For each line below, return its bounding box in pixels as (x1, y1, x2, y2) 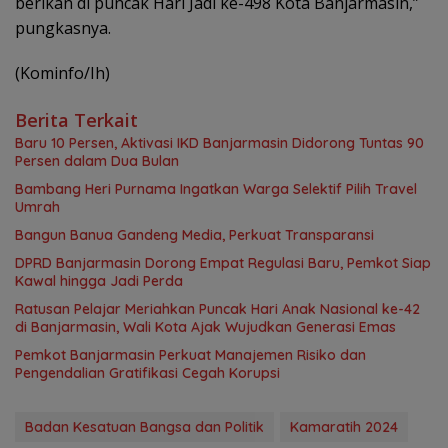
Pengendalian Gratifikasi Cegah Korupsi (15, 364, 280, 383)
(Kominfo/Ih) (15, 62, 110, 85)
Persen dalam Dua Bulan (15, 152, 179, 171)
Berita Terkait (15, 108, 138, 133)
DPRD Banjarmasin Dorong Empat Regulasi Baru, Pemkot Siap (15, 254, 431, 273)
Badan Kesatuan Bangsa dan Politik (25, 418, 264, 437)
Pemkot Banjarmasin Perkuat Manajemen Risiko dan (15, 346, 366, 365)
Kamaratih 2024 (290, 418, 398, 437)
